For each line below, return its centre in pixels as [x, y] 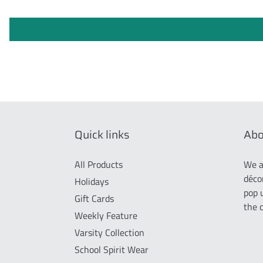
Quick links [102, 134]
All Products [99, 164]
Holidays [92, 181]
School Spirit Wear [112, 249]
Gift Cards [94, 198]
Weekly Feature [106, 215]
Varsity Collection [109, 232]
